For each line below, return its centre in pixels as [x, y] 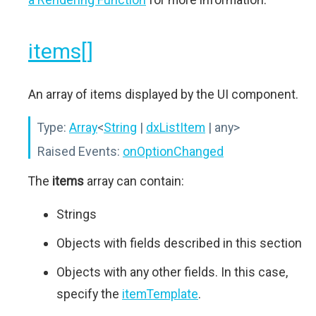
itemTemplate [160, 294]
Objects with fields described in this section [179, 243]
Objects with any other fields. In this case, [172, 272]
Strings [77, 214]
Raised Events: [79, 151]
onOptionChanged [173, 151]
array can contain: [134, 181]
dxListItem [176, 127]
